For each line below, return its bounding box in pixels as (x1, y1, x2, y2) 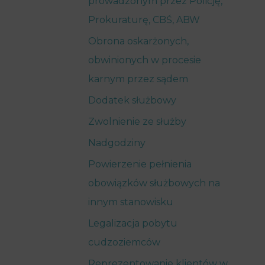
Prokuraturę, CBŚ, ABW (88, 14, 200, 25)
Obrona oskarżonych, (88, 35, 189, 47)
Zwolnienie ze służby (88, 115, 186, 127)
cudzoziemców (88, 236, 160, 248)
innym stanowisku (88, 196, 173, 208)
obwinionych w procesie (88, 54, 201, 66)
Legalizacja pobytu (88, 217, 177, 229)
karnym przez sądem (88, 73, 188, 85)
